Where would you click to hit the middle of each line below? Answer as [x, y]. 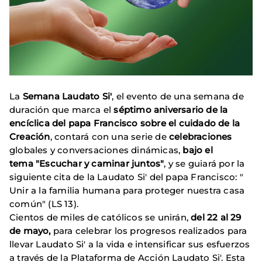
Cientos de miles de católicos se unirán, [100, 218]
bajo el [198, 150]
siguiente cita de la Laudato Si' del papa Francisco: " [126, 177]
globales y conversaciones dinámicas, [96, 150]
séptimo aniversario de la [171, 110]
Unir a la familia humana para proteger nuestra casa [127, 191]
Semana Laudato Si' [67, 96]
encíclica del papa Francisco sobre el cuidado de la [125, 123]
